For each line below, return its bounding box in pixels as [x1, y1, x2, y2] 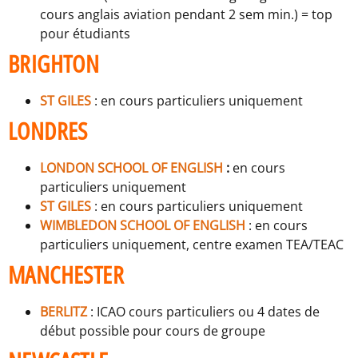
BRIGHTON [8, 47, 100, 81]
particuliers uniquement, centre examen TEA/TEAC [40, 236, 344, 254]
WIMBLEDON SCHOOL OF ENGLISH [40, 217, 245, 235]
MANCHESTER [8, 258, 124, 292]
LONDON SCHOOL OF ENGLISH [40, 159, 223, 177]
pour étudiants [40, 25, 130, 43]
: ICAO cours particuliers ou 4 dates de [87, 303, 320, 321]
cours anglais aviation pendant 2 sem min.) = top [40, 6, 332, 24]
